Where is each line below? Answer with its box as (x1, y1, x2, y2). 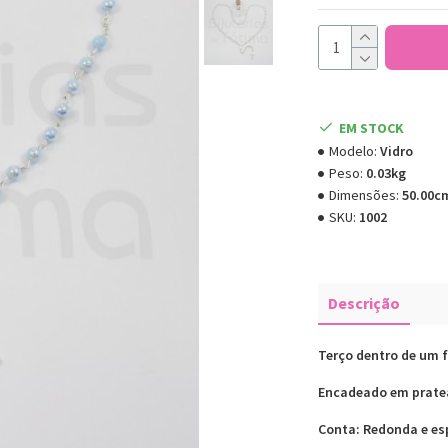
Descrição (328, 293, 400, 313)
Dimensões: (329, 186, 399, 204)
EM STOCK (339, 118, 404, 137)
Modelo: (329, 142, 377, 160)
